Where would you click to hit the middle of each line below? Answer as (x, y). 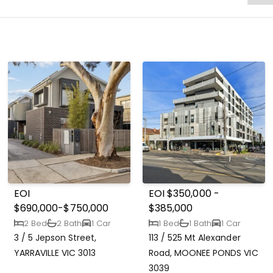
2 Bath (69, 223)
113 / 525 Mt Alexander (195, 238)
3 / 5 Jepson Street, (55, 238)
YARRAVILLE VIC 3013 (55, 253)
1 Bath (200, 223)
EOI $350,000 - (184, 194)
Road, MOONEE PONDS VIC (204, 253)
